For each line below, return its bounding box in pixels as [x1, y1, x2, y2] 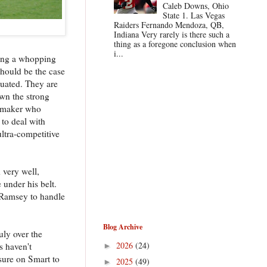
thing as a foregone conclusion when [113, 38, 236, 50]
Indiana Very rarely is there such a [113, 29, 229, 41]
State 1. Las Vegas [163, 10, 225, 21]
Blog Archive [103, 221, 142, 232]
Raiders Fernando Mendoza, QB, [113, 19, 224, 31]
